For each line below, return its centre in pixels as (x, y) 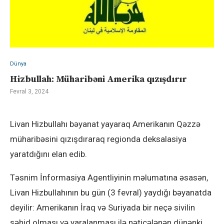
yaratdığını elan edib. (48, 154)
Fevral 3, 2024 (29, 92)
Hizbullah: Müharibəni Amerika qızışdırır (98, 79)
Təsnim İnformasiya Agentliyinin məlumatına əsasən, (109, 178)
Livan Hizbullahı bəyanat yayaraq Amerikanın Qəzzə (105, 124)
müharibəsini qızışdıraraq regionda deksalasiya (98, 139)
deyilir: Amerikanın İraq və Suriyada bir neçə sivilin (102, 208)
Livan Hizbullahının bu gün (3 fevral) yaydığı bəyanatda (111, 193)
